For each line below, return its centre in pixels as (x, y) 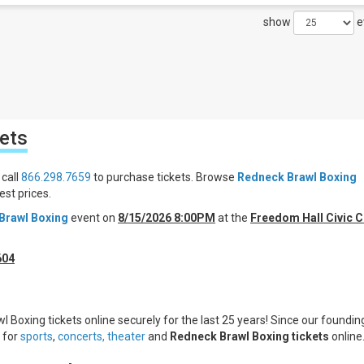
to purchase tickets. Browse (164, 177)
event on (93, 218)
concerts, (81, 336)
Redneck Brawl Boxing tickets (249, 336)
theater (126, 336)
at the (232, 218)
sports (37, 336)
